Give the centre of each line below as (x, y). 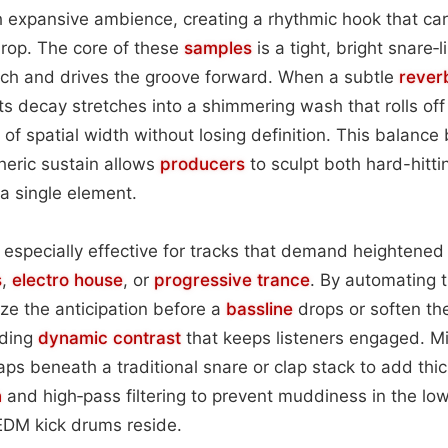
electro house (67, 279)
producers (202, 163)
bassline (259, 308)
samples (218, 47)
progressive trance (232, 279)
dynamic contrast (109, 337)
